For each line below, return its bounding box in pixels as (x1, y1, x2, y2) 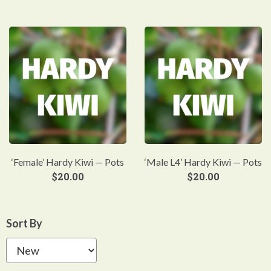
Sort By (6, 217, 42, 230)
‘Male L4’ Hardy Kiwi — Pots (145, 156, 262, 168)
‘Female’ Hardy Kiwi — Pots (11, 156, 124, 168)
